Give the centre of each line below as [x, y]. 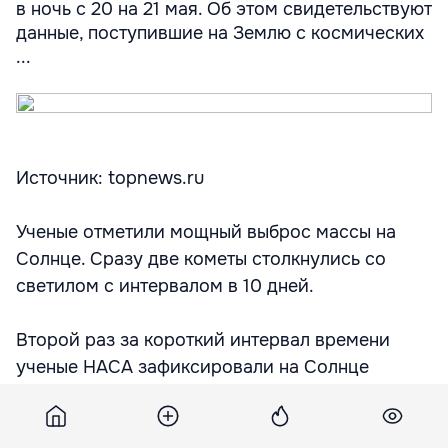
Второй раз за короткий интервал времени [203, 340]
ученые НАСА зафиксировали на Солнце [192, 367]
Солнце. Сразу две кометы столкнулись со [201, 259]
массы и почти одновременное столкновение [213, 421]
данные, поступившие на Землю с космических [220, 33]
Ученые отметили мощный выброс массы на [206, 232]
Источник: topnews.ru [110, 178]
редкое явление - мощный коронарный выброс [220, 394]
